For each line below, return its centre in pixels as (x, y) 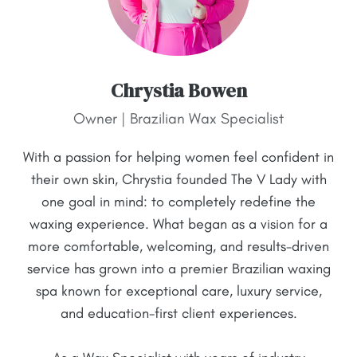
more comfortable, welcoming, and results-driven (178, 247)
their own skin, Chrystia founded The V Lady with (178, 180)
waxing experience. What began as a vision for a (178, 224)
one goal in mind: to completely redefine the (178, 202)
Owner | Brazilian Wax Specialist (178, 119)
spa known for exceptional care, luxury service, (178, 291)
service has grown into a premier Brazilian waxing (178, 269)
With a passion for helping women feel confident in (178, 157)
